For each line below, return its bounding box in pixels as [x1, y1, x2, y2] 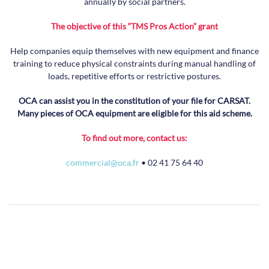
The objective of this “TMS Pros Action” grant [51, 21, 218, 31]
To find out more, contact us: [82, 133, 187, 143]
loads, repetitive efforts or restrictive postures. [48, 71, 221, 81]
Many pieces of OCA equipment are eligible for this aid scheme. [17, 108, 252, 118]
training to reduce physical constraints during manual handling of [13, 58, 256, 68]
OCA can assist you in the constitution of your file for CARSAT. [19, 95, 250, 106]
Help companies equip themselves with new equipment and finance [10, 46, 259, 56]
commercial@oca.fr [66, 157, 139, 168]
